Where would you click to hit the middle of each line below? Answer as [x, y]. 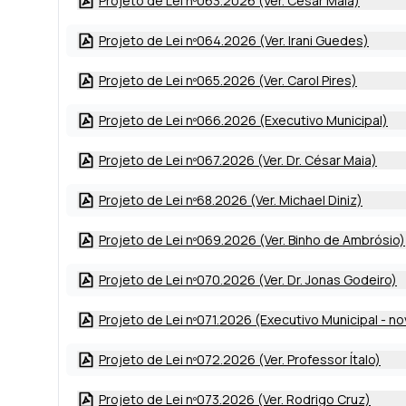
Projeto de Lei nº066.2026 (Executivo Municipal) [243, 120]
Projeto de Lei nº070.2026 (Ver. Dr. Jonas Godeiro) [248, 280]
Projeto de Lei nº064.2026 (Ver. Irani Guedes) [234, 40]
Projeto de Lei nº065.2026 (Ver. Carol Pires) [228, 80]
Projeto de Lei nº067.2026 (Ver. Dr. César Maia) [238, 160]
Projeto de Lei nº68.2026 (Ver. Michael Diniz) [231, 200]
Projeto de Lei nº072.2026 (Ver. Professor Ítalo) [240, 359]
